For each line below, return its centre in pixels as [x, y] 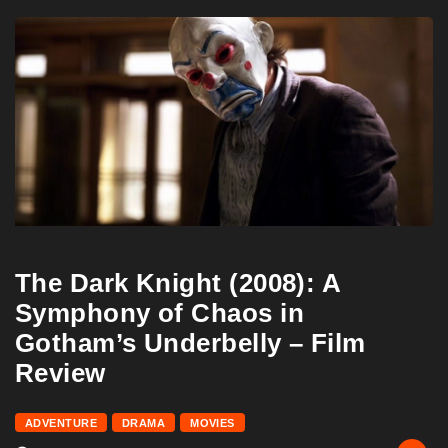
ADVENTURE [61, 422]
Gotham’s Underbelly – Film [190, 342]
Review [60, 372]
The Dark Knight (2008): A [178, 282]
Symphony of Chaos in [159, 312]
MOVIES [212, 422]
